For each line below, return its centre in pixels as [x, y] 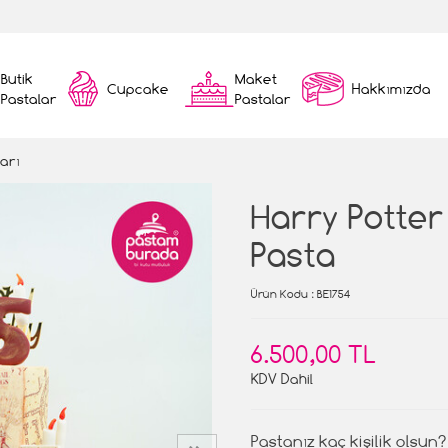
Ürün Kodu [279, 294]
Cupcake [138, 88]
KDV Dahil [282, 378]
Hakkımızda [391, 88]
